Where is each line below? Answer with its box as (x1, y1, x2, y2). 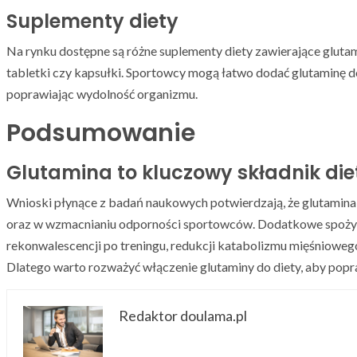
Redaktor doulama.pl (119, 307, 247, 325)
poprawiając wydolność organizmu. (6, 86, 198, 102)
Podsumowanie (6, 116, 195, 151)
